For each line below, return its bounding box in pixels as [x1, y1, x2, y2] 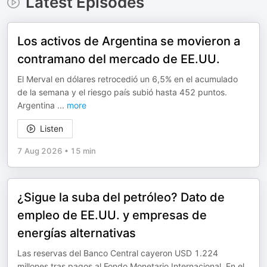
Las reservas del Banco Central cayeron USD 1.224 [17, 248, 218, 258]
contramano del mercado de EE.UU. [17, 52, 220, 66]
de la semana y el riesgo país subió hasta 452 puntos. [17, 87, 227, 97]
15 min [70, 146, 96, 156]
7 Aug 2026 [17, 146, 63, 156]
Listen [40, 123, 63, 133]
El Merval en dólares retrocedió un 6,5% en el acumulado [17, 74, 238, 84]
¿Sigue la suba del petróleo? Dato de [17, 190, 225, 204]
